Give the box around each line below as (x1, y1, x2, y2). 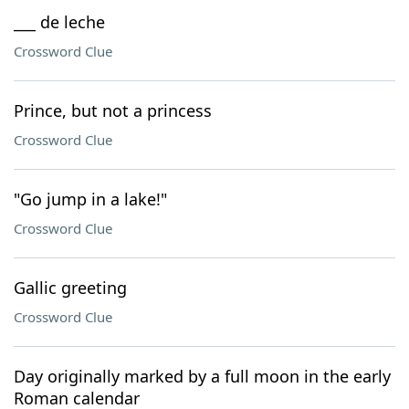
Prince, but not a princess (14, 100, 212, 121)
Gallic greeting (14, 277, 127, 299)
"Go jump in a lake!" (14, 188, 167, 210)
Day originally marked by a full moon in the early (14, 365, 391, 387)
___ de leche (14, 11, 105, 33)
